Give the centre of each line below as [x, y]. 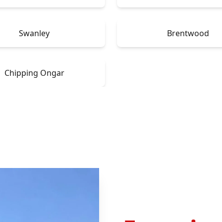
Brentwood [188, 33]
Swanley [34, 33]
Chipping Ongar [34, 73]
